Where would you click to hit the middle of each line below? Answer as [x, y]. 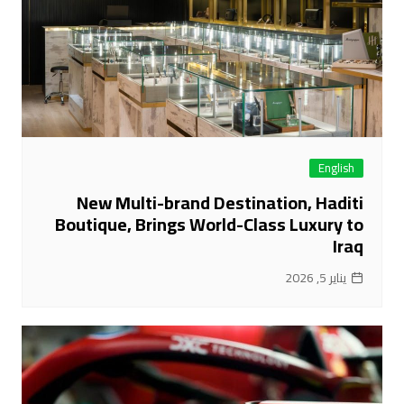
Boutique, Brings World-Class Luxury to [210, 225]
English [337, 168]
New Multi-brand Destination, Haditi [220, 203]
